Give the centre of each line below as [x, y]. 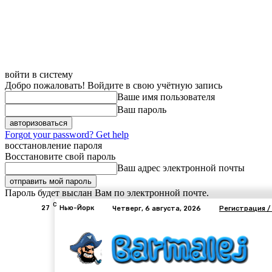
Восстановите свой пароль [60, 156]
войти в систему [39, 74]
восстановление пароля [53, 145]
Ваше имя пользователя [166, 97]
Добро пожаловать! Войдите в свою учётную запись [114, 85]
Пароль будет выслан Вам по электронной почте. [107, 193]
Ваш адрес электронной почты [181, 168]
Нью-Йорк [77, 208]
